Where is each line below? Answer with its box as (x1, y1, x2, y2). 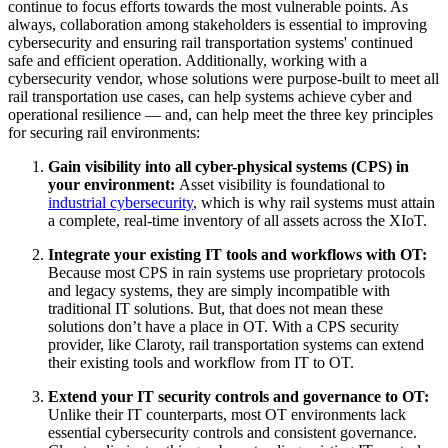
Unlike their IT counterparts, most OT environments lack (48, 405, 406, 423)
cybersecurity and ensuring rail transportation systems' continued (8, 33, 413, 51)
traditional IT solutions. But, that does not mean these (48, 299, 383, 317)
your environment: (48, 175, 179, 193)
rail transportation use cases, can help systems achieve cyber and (8, 87, 412, 105)
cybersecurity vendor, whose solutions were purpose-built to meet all (8, 69, 439, 87)
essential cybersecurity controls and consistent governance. (48, 423, 417, 441)
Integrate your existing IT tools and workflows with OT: (48, 245, 427, 263)
